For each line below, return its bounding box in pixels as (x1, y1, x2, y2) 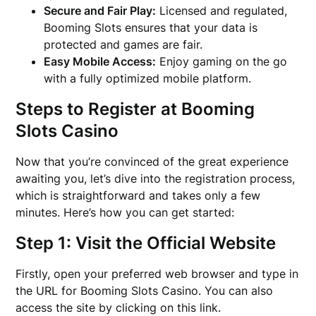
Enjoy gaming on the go (156, 54, 288, 68)
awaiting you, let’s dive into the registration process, (16, 171, 296, 186)
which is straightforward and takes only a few (16, 188, 261, 202)
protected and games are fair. (44, 37, 203, 51)
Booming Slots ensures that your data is (44, 20, 258, 35)
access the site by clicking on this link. (16, 300, 221, 315)
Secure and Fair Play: (44, 4, 157, 18)
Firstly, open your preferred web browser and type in (16, 267, 299, 281)
